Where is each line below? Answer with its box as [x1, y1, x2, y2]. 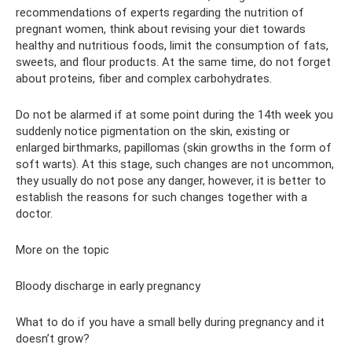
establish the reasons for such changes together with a [16, 190, 307, 204]
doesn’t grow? [16, 332, 90, 346]
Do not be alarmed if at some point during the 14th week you [16, 108, 333, 122]
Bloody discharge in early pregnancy [16, 279, 200, 293]
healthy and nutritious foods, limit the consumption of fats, [16, 38, 328, 53]
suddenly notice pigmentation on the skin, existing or [16, 124, 290, 138]
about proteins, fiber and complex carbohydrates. [16, 71, 272, 86]
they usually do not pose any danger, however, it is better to [16, 174, 326, 188]
